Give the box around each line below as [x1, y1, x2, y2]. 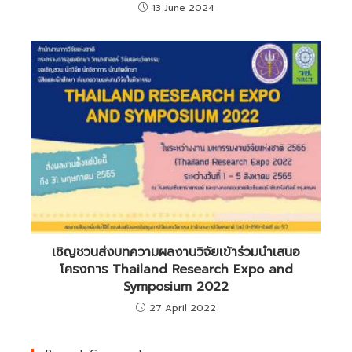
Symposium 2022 [123, 277, 229, 296]
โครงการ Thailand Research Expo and [59, 259, 293, 279]
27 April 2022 [149, 300, 216, 315]
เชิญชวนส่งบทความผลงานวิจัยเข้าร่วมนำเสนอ [52, 242, 300, 262]
